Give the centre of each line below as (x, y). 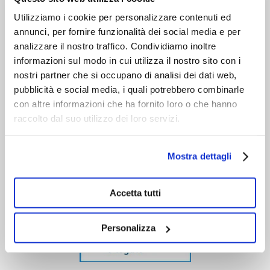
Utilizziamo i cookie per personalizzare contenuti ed (122, 17)
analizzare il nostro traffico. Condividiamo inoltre (115, 46)
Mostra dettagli (199, 156)
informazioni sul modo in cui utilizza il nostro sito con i (127, 60)
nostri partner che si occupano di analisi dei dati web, (125, 75)
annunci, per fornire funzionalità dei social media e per (127, 31)
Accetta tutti (135, 193)
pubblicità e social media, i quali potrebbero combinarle (129, 89)
